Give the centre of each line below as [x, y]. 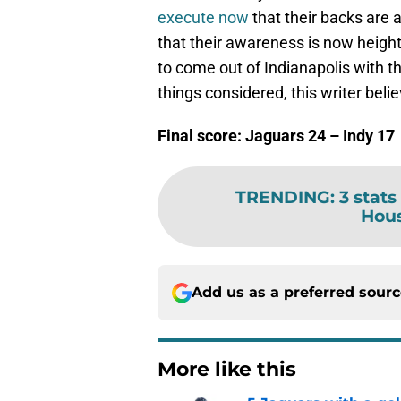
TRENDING [283, 197]
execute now [203, 18]
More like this [227, 370]
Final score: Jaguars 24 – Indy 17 [276, 136]
